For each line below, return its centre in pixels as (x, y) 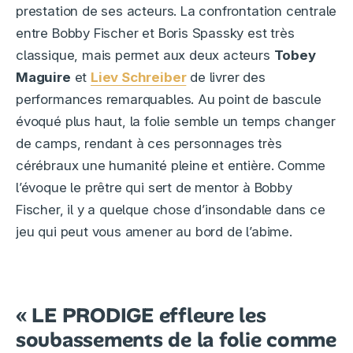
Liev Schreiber (138, 78)
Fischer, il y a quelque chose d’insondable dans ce (171, 210)
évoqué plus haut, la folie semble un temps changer (176, 122)
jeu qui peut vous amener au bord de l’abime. (154, 232)
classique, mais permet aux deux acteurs (145, 56)
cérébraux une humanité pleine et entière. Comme (171, 166)
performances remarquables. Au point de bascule (169, 100)
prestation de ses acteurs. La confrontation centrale (176, 11)
